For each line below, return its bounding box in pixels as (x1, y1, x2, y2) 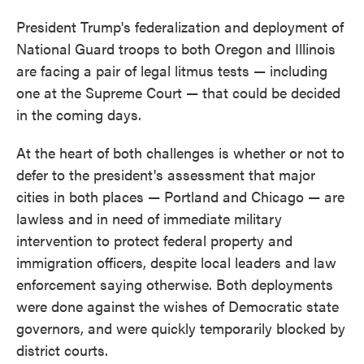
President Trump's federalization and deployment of (16, 16, 344, 37)
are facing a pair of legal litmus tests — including (16, 60, 327, 80)
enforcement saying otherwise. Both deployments (16, 274, 333, 294)
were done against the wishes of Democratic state (16, 296, 339, 316)
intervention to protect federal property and (16, 230, 292, 250)
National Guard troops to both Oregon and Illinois (16, 38, 336, 58)
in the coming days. (16, 104, 141, 124)
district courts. (16, 340, 108, 360)
